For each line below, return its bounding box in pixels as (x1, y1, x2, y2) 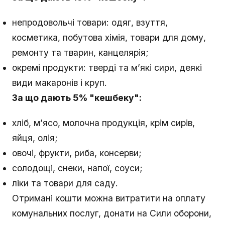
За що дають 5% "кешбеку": (12, 92, 142, 103)
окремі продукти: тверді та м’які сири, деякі (12, 62, 202, 73)
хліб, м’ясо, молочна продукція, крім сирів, (12, 118, 195, 129)
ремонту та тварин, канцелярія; (12, 47, 149, 58)
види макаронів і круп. (12, 77, 107, 88)
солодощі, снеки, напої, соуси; (12, 163, 143, 174)
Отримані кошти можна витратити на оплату (12, 193, 205, 204)
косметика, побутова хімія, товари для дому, (12, 32, 206, 43)
